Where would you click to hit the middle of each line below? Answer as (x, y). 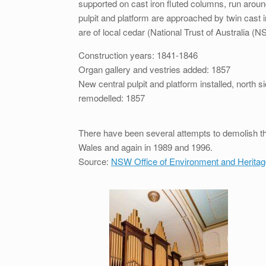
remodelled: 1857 (112, 98)
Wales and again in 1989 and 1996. (145, 147)
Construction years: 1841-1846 (138, 55)
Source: (95, 161)
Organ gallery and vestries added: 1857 (154, 69)
